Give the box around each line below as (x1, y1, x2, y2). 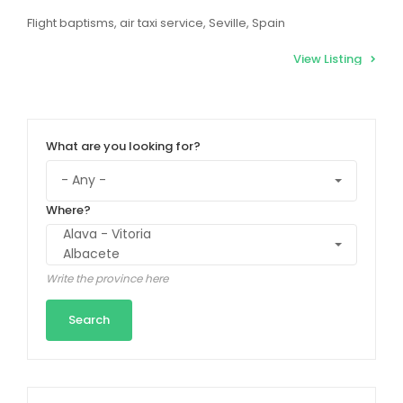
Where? (46, 201, 91, 219)
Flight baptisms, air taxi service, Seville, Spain (27, 13, 285, 31)
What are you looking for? (46, 137, 201, 155)
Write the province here (46, 270, 168, 286)
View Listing (293, 49, 362, 67)
